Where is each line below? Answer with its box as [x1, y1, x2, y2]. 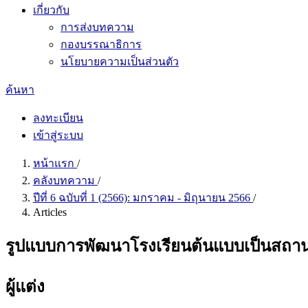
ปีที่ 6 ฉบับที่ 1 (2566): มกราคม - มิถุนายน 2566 [33, 192, 253, 203]
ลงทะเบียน [33, 112, 83, 124]
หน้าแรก [33, 157, 77, 169]
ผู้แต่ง [5, 277, 45, 296]
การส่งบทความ [60, 21, 134, 33]
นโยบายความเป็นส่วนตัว [60, 56, 179, 67]
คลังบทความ [33, 175, 98, 186]
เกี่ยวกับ [33, 4, 69, 16]
